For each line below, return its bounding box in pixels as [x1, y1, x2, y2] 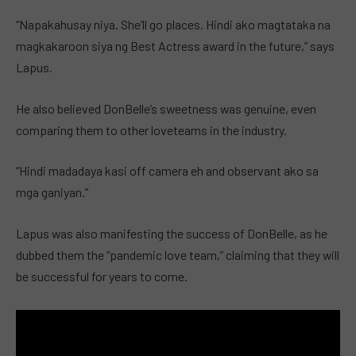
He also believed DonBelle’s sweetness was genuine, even [16, 100, 316, 116]
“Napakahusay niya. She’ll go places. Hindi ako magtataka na [16, 17, 331, 33]
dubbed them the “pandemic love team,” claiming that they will [16, 246, 339, 262]
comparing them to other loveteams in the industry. [16, 122, 287, 137]
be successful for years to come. [16, 268, 188, 284]
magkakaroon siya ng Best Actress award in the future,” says [16, 38, 335, 54]
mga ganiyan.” [16, 184, 88, 200]
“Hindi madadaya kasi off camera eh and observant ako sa [16, 163, 319, 179]
